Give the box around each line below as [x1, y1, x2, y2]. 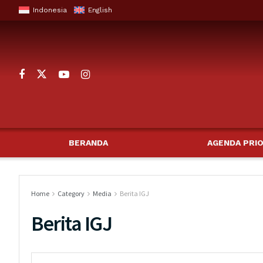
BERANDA [68, 138, 108, 147]
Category [58, 189, 85, 198]
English [88, 6, 112, 14]
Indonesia [33, 6, 67, 14]
